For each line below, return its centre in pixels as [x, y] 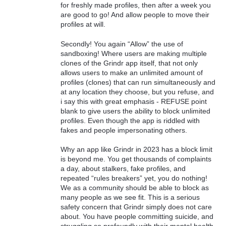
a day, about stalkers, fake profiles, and [123, 169]
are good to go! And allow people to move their [135, 15]
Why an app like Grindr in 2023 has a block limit [136, 150]
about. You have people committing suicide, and [137, 217]
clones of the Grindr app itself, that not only [129, 63]
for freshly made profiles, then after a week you [136, 5]
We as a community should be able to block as [135, 188]
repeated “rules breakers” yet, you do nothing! [134, 178]
